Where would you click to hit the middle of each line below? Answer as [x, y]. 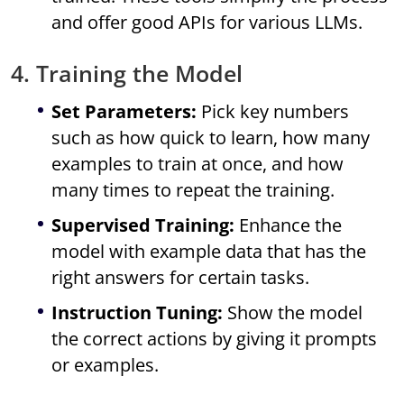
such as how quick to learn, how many [211, 138]
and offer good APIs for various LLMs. [207, 23]
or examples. [106, 365]
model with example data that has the [209, 252]
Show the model [293, 313]
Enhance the [289, 225]
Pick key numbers [273, 112]
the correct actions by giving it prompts [215, 339]
